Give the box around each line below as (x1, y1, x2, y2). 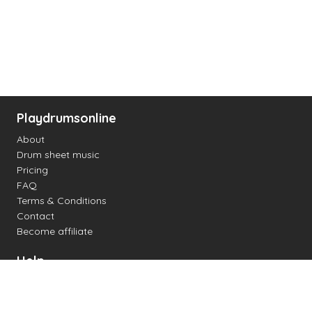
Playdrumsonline (17, 110, 116, 126)
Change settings (17, 276, 92, 288)
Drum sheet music (17, 148, 100, 161)
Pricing (17, 164, 48, 176)
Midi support (17, 291, 74, 304)
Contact (17, 210, 54, 222)
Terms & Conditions (17, 194, 107, 207)
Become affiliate (17, 225, 93, 237)
